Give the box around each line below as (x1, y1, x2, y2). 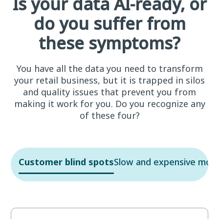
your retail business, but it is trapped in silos (14, 74, 205, 86)
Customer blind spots (19, 155, 114, 168)
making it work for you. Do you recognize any (14, 97, 205, 109)
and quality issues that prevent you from (23, 86, 196, 98)
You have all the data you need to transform (16, 62, 203, 74)
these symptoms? (39, 31, 180, 54)
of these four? (79, 109, 140, 121)
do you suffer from (33, 12, 186, 35)
